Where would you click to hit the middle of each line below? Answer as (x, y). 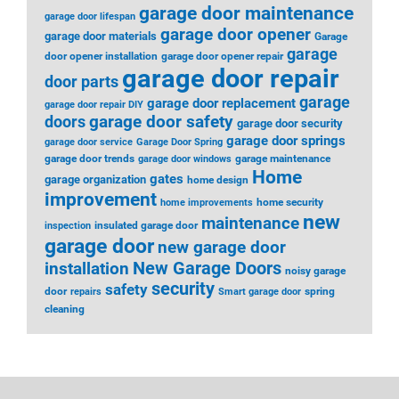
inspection (68, 226)
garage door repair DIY (94, 105)
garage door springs (286, 141)
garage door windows (185, 159)
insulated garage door (146, 225)
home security (290, 202)
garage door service (89, 142)
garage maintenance (283, 159)
